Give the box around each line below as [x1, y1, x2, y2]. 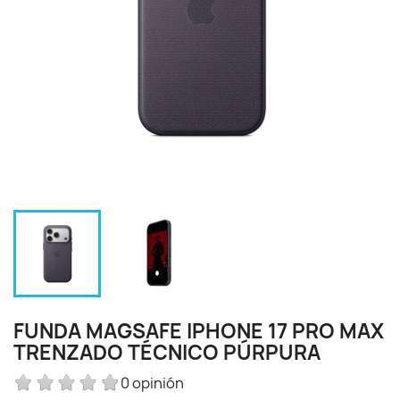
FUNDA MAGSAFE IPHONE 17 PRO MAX [13, 318, 384, 346]
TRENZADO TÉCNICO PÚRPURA [13, 339, 321, 367]
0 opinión [121, 372, 184, 393]
